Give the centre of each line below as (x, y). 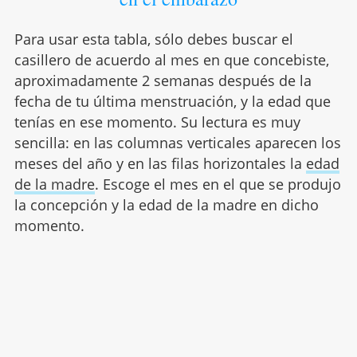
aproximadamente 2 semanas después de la (163, 80)
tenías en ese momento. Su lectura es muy (157, 122)
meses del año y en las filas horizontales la (160, 163)
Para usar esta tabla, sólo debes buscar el (153, 39)
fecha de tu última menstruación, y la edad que (172, 101)
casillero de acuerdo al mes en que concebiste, (171, 59)
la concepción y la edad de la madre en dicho (166, 204)
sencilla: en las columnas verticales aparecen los (177, 142)
